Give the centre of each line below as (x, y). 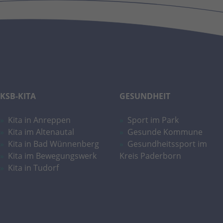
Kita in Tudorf (33, 167)
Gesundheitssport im (167, 144)
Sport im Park (153, 120)
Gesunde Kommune (165, 132)
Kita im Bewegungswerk (52, 156)
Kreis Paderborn (150, 156)
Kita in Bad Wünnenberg (54, 144)
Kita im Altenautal (41, 132)
